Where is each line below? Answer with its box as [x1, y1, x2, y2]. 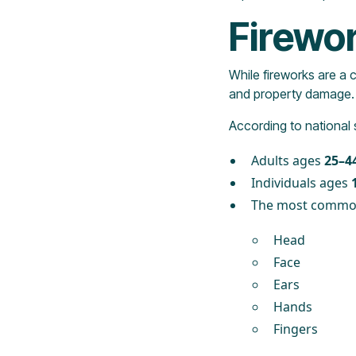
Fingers [273, 319, 318, 338]
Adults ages [251, 151, 324, 169]
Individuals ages [251, 173, 351, 192]
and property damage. [229, 85, 354, 102]
